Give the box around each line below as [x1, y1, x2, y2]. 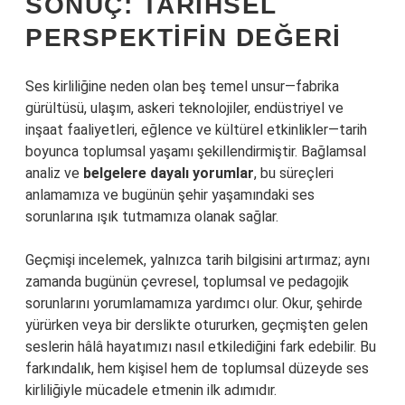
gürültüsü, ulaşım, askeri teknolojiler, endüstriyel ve [25, 99, 344, 117]
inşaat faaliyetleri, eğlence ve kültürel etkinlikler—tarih [25, 121, 367, 138]
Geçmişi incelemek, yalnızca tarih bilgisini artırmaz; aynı [25, 251, 370, 268]
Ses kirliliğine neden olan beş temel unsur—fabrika [25, 78, 339, 95]
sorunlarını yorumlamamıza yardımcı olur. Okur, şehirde [25, 295, 363, 312]
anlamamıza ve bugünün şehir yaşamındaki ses [25, 186, 315, 203]
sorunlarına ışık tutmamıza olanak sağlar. [25, 208, 278, 225]
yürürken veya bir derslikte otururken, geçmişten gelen [25, 316, 368, 334]
